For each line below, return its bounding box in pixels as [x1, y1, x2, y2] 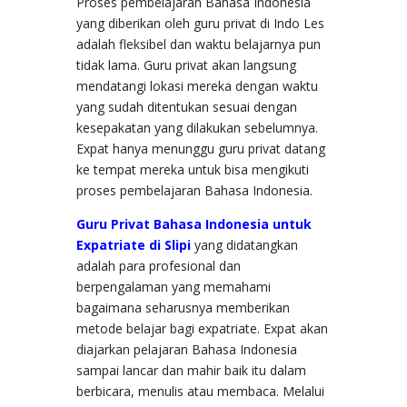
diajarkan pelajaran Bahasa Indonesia [76, 341, 297, 359]
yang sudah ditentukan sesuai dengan [76, 98, 297, 116]
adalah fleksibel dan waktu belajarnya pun [76, 35, 321, 54]
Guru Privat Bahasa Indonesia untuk [76, 215, 312, 233]
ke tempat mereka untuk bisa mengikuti [76, 161, 309, 179]
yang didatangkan [194, 236, 298, 254]
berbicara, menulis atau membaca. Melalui [76, 382, 324, 401]
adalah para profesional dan [76, 257, 241, 275]
